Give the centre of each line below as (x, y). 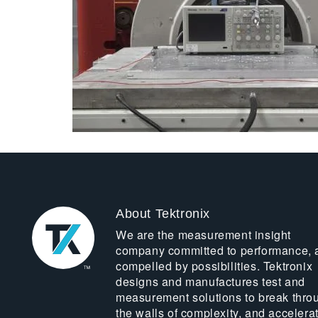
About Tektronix (163, 214)
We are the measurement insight (203, 235)
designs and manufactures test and (210, 281)
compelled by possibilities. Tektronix (214, 266)
